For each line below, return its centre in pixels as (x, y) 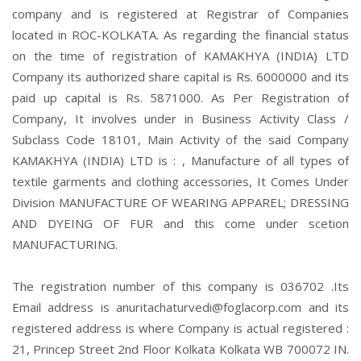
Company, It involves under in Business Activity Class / (180, 118)
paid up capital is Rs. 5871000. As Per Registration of (180, 98)
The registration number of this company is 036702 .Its (180, 286)
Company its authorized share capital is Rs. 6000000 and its (180, 77)
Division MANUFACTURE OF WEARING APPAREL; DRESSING (180, 202)
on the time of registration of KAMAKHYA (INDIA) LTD (180, 56)
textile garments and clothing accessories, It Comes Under (180, 181)
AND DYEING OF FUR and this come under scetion (180, 223)
